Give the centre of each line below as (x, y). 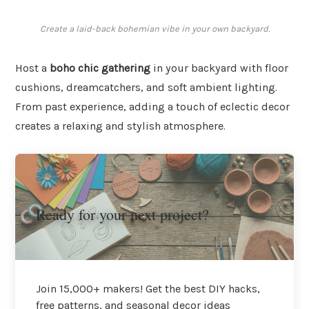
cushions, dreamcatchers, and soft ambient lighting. (146, 88)
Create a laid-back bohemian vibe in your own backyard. (154, 29)
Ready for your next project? (122, 214)
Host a (32, 68)
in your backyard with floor (219, 68)
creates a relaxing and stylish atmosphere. (120, 126)
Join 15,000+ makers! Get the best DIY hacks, (148, 288)
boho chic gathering (100, 68)
